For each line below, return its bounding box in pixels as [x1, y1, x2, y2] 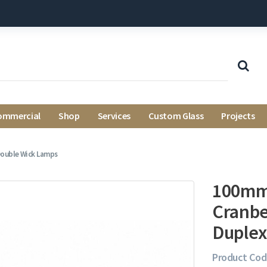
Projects [221, 110, 255, 122]
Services [97, 110, 131, 122]
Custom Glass [148, 110, 204, 122]
